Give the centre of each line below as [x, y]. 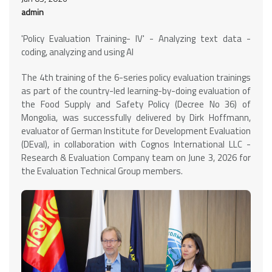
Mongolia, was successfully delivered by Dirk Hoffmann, [136, 117]
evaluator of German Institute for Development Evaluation [136, 131]
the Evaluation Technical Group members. [102, 171]
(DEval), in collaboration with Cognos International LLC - [136, 144]
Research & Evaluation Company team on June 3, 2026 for [136, 158]
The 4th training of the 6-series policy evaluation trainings [136, 77]
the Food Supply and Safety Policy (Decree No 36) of [136, 104]
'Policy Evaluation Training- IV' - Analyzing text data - [136, 39]
